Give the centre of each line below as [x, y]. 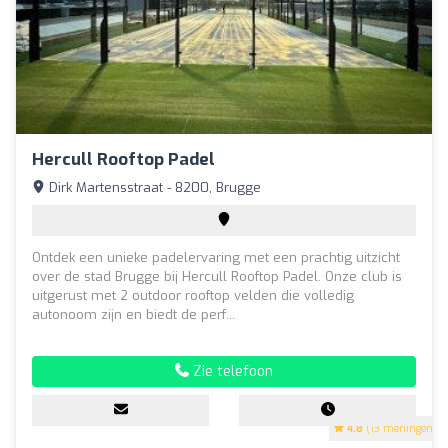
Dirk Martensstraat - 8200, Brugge [153, 187]
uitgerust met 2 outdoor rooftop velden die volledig [193, 295]
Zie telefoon [231, 371]
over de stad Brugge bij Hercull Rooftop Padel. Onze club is [217, 276]
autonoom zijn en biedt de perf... [133, 314]
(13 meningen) [400, 428]
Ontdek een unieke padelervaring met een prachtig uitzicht [216, 257]
